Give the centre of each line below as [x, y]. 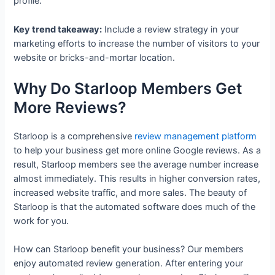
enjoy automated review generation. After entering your [129, 264]
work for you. [41, 221]
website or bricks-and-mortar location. [95, 57]
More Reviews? [70, 107]
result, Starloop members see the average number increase [136, 164]
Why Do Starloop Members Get [128, 88]
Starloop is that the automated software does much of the [135, 207]
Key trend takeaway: [58, 29]
